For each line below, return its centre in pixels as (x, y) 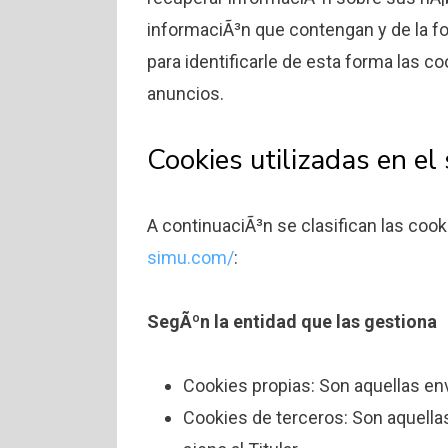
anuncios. (185, 94)
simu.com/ (190, 258)
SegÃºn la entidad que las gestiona (292, 322)
